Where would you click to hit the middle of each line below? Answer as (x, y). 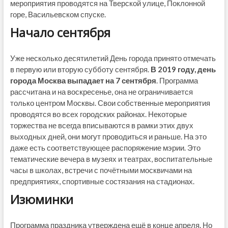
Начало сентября (60, 32)
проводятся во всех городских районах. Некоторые (98, 114)
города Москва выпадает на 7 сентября (83, 80)
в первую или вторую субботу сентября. (80, 69)
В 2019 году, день (183, 69)
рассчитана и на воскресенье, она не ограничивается (101, 92)
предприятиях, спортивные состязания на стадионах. (102, 181)
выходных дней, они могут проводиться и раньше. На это (108, 136)
